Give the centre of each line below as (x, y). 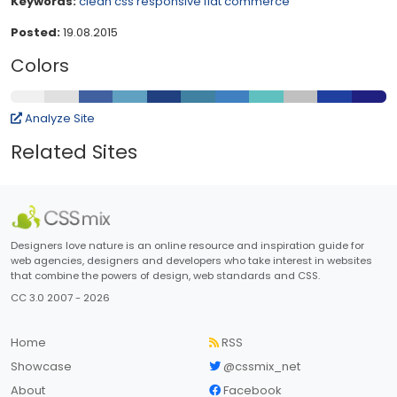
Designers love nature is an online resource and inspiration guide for (187, 245)
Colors (40, 65)
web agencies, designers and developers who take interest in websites (191, 260)
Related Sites (74, 152)
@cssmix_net (261, 366)
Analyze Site (58, 118)
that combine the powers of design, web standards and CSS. (165, 275)
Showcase (41, 366)
